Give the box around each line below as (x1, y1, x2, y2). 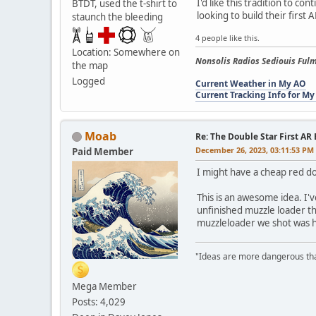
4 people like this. (195, 32, 260, 43)
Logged (72, 74, 105, 87)
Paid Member (72, 145, 133, 158)
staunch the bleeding (72, 10, 163, 23)
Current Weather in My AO (195, 77, 306, 90)
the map (72, 59, 108, 72)
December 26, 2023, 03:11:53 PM (195, 144, 314, 155)
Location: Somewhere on (72, 45, 180, 59)
